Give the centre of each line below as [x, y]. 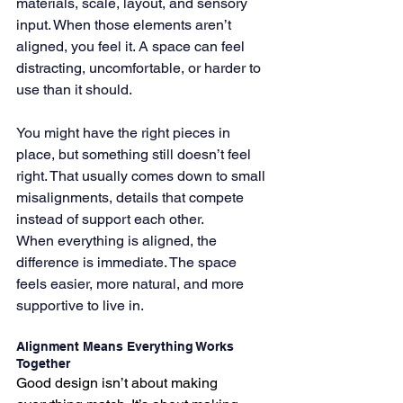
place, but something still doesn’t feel [135, 154]
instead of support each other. [110, 219]
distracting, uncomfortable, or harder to [140, 68]
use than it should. [74, 90]
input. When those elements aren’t [125, 25]
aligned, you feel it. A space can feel [132, 46]
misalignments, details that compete [132, 197]
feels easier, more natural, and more [132, 284]
